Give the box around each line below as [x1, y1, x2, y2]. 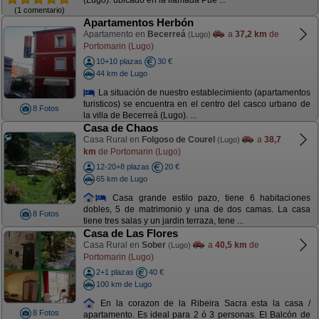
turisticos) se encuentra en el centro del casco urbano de [83, 99, 310, 110]
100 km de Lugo [95, 279, 152, 288]
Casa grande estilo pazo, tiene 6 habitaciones [107, 192, 310, 203]
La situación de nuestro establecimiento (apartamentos [95, 87, 310, 98]
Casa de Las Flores [83, 227, 178, 239]
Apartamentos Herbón [83, 16, 194, 28]
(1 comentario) [14, 5, 65, 14]
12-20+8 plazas [95, 162, 150, 171]
